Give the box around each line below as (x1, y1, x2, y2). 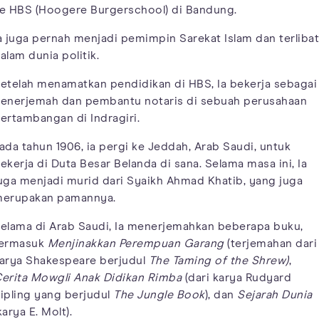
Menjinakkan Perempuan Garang (47, 237, 224, 249)
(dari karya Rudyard (182, 271, 291, 283)
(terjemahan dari (224, 237, 317, 249)
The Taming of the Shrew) (148, 254, 289, 266)
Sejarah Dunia (237, 288, 313, 300)
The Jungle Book (113, 288, 205, 300)
